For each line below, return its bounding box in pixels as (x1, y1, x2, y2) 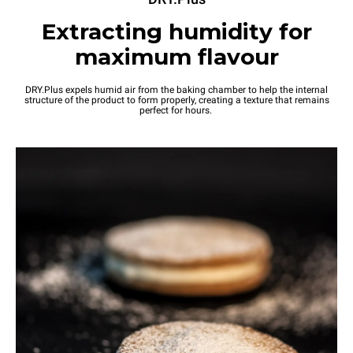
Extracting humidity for (41, 17, 312, 45)
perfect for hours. (139, 104, 214, 116)
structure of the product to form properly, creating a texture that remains (24, 94, 329, 106)
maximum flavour (74, 43, 279, 70)
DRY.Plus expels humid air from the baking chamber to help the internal (25, 84, 328, 95)
